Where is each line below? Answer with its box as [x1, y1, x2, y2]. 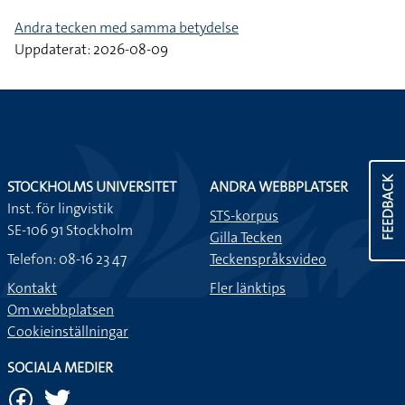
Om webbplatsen [7, 300, 114, 319]
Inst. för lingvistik [7, 199, 114, 218]
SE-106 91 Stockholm [7, 221, 133, 240]
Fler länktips [210, 278, 286, 297]
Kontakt [7, 278, 57, 297]
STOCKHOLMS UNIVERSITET [7, 177, 176, 196]
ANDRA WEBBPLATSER [210, 177, 348, 196]
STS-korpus [210, 206, 278, 225]
